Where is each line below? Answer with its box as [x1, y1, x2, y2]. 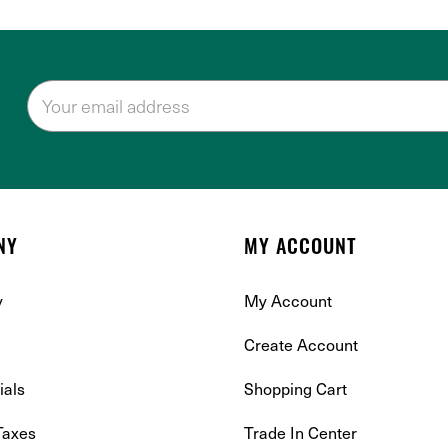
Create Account [244, 333, 358, 355]
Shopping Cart [244, 377, 347, 399]
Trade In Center [244, 421, 357, 443]
